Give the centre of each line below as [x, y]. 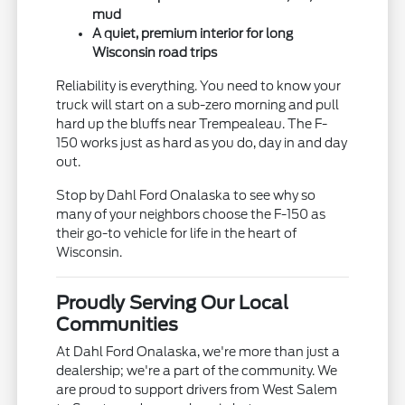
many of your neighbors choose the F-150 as [191, 215]
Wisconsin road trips [155, 53]
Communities [118, 325]
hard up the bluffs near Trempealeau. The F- [192, 124]
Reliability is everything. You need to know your [199, 86]
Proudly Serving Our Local [173, 303]
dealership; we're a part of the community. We [197, 371]
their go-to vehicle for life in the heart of [177, 234]
